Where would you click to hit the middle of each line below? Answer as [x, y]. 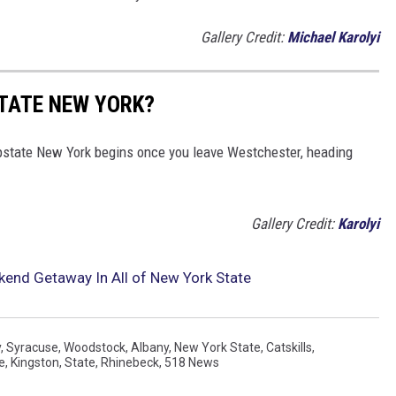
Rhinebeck [130, 362]
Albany [150, 347]
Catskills [289, 347]
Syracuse [32, 347]
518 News [192, 362]
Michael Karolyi [333, 38]
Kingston [35, 362]
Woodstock [95, 347]
